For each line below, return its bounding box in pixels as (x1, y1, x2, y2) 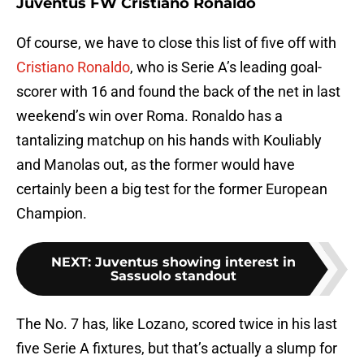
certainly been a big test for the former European (16, 180, 327, 198)
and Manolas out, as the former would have (16, 156, 295, 174)
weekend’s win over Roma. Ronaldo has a (16, 107, 283, 125)
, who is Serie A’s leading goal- (130, 58, 322, 76)
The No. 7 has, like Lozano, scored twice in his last (16, 315, 337, 333)
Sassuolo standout (110, 268, 236, 284)
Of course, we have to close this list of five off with (16, 34, 336, 52)
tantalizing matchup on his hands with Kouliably (16, 132, 322, 149)
